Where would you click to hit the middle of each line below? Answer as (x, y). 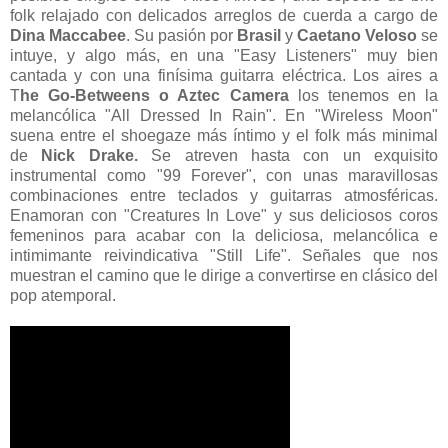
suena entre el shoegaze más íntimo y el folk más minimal (224, 135)
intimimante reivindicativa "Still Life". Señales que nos (224, 255)
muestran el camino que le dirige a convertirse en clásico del (224, 275)
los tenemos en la (363, 95)
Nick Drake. (89, 155)
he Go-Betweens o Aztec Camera (154, 95)
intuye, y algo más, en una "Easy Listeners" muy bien (224, 55)
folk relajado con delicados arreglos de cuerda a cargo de (224, 15)
